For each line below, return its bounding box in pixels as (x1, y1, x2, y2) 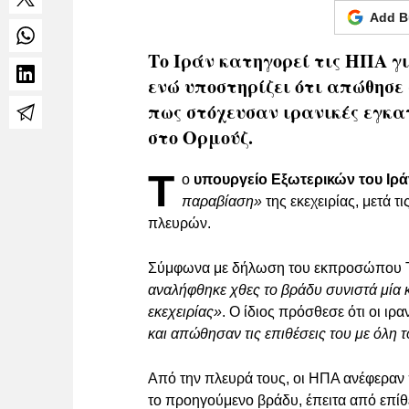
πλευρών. (148, 215, 211, 232)
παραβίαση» (182, 194, 262, 210)
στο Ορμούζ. (148, 124, 253, 152)
